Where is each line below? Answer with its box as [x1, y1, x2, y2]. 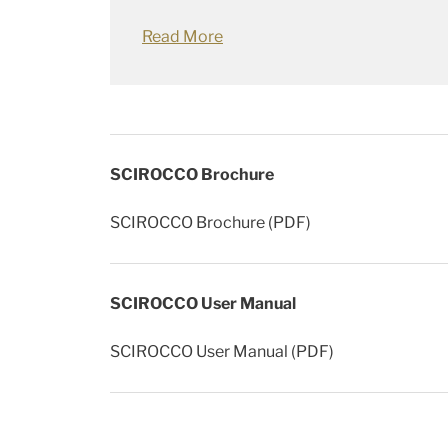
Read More [142, 26, 223, 46]
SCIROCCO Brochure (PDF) [110, 212, 311, 232]
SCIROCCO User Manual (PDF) [110, 341, 334, 361]
